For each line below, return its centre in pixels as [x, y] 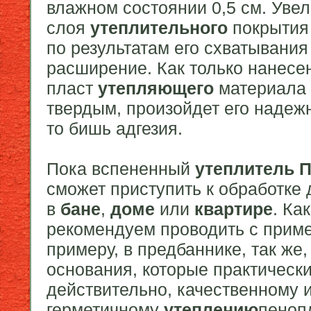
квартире [234, 209]
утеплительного [159, 28]
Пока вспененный [121, 169]
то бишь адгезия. [115, 129]
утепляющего [156, 89]
